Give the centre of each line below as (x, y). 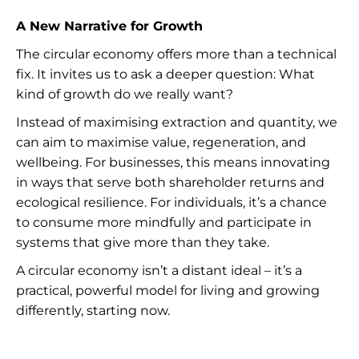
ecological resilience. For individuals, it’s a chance (171, 202)
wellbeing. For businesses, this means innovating (173, 162)
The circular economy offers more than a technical (176, 54)
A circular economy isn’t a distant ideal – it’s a (159, 270)
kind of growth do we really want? (125, 94)
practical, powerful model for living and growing (168, 290)
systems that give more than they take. (143, 242)
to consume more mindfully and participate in (164, 222)
